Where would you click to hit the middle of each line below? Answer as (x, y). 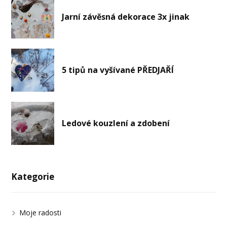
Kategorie (33, 177)
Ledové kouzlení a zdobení (116, 123)
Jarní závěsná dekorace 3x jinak (126, 17)
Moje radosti (41, 213)
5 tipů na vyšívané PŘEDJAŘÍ (118, 70)
